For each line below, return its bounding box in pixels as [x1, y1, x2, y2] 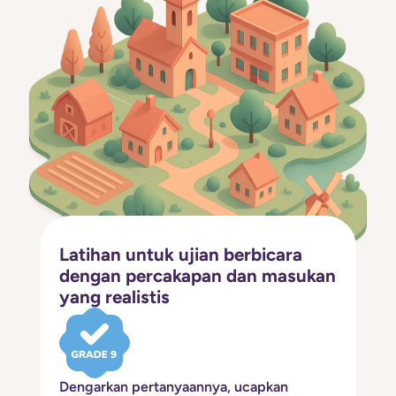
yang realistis [59, 286, 171, 308]
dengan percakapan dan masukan [59, 264, 337, 286]
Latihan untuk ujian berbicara [59, 243, 303, 265]
